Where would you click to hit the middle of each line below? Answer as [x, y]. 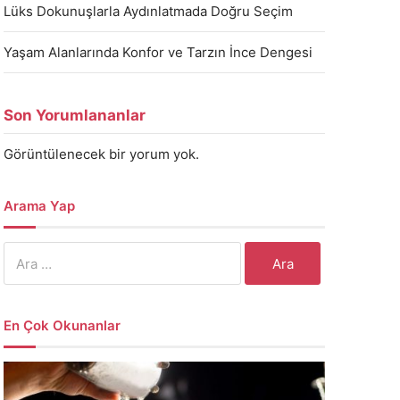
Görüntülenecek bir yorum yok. [101, 154]
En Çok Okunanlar [62, 325]
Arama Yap [39, 206]
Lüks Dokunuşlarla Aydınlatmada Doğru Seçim [148, 11]
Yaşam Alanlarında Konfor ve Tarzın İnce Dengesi [158, 52]
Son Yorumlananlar [75, 115]
